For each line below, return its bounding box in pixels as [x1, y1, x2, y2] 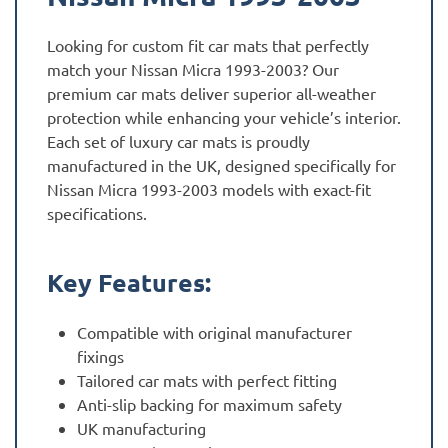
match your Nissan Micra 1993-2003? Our [47, 59, 339, 80]
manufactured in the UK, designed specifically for [47, 155, 396, 176]
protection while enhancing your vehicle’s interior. [47, 107, 401, 128]
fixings [77, 346, 124, 367]
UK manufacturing [77, 418, 206, 439]
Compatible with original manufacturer [77, 322, 352, 343]
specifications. [47, 203, 147, 224]
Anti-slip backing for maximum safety [77, 394, 342, 415]
